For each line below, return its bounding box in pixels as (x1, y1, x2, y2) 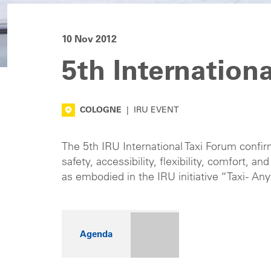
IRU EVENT (134, 106, 179, 116)
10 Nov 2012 (62, 34, 117, 45)
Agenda (80, 230, 113, 240)
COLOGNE (80, 106, 124, 116)
